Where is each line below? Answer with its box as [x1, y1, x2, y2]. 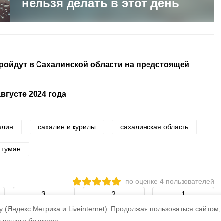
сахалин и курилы [38, 122, 96, 131]
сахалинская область [120, 122, 188, 131]
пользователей [166, 177, 214, 185]
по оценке [125, 177, 160, 185]
